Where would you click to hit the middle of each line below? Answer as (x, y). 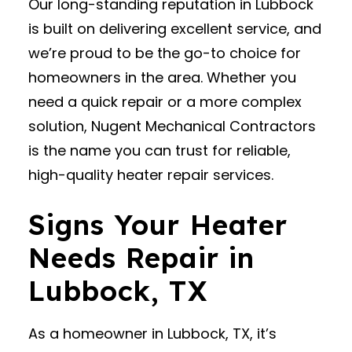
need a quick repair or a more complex (165, 102)
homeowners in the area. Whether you (162, 77)
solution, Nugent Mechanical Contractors (172, 126)
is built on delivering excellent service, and (175, 29)
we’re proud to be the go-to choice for (165, 53)
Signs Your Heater (158, 225)
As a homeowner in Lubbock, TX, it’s (152, 334)
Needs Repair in (141, 258)
